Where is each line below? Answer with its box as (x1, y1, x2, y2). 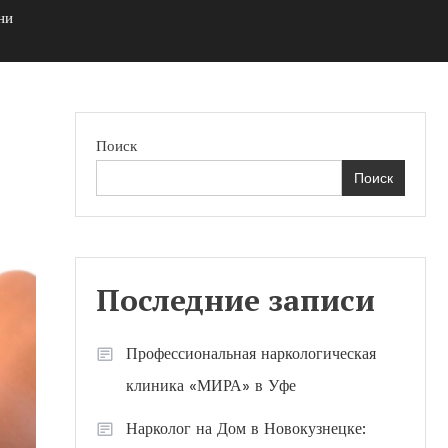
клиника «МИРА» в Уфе (126, 376, 296, 395)
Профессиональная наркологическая (126, 344, 376, 363)
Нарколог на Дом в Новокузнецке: (126, 419, 366, 438)
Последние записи (96, 280, 375, 320)
